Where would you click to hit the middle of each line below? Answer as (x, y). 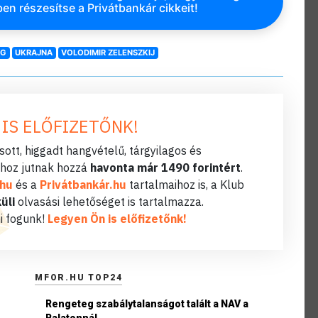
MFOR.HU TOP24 (79, 277)
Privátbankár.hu (83, 184)
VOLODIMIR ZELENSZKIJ (108, 53)
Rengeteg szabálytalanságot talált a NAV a (147, 303)
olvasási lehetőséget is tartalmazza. (109, 201)
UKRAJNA (34, 53)
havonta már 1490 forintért (165, 167)
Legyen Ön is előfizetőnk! (117, 218)
